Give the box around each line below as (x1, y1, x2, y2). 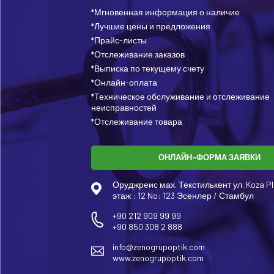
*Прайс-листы (91, 34, 147, 45)
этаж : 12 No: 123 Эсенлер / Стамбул (112, 190, 254, 201)
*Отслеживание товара (91, 116, 182, 127)
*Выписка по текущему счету (91, 62, 204, 73)
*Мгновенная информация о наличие (91, 6, 240, 17)
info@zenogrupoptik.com (112, 241, 205, 252)
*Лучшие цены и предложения (91, 20, 210, 31)
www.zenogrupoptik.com (112, 252, 204, 263)
